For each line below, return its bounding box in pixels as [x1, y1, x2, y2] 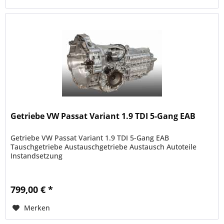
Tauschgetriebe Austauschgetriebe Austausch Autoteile [10, 141, 197, 151]
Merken [24, 202, 50, 212]
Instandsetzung [10, 150, 63, 160]
